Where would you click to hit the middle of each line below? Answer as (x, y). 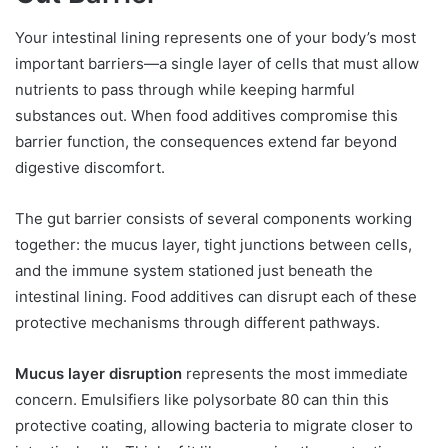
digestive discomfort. (90, 168)
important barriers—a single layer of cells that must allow (217, 64)
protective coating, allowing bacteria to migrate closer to (214, 426)
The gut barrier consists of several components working (213, 219)
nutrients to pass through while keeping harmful (185, 90)
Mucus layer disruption (98, 374)
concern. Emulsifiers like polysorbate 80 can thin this (202, 400)
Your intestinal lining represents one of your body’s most (215, 38)
